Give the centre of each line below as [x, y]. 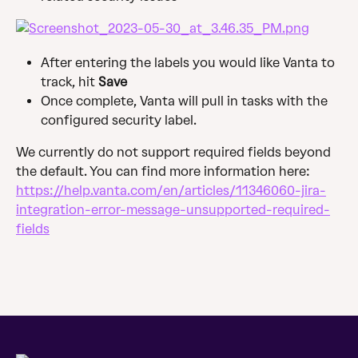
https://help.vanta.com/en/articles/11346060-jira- [171, 190]
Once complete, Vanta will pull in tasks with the [186, 101]
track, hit [70, 82]
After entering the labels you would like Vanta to [189, 62]
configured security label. [119, 120]
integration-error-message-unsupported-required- [173, 209]
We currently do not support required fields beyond [175, 152]
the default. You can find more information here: [165, 171]
